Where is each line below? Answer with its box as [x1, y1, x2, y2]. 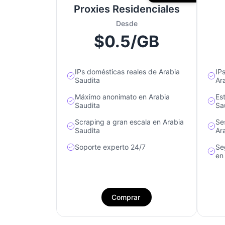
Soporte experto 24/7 [75, 143, 146, 152]
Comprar [111, 193, 140, 202]
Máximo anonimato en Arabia [75, 92, 170, 101]
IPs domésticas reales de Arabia [75, 67, 180, 76]
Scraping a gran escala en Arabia [75, 118, 184, 127]
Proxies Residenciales [73, 3, 180, 16]
